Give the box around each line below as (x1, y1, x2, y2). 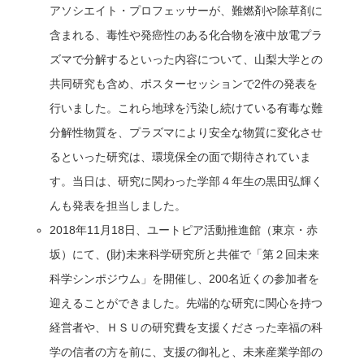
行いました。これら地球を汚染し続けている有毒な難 (50, 101, 323, 115)
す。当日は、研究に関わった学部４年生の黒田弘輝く (50, 174, 323, 188)
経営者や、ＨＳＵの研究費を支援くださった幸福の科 (50, 320, 323, 334)
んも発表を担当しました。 (50, 198, 187, 212)
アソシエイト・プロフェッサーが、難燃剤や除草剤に (50, 3, 323, 17)
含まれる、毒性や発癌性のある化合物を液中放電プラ (50, 28, 323, 41)
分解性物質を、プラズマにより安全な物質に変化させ (50, 125, 323, 139)
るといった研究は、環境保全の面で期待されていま (50, 149, 312, 163)
